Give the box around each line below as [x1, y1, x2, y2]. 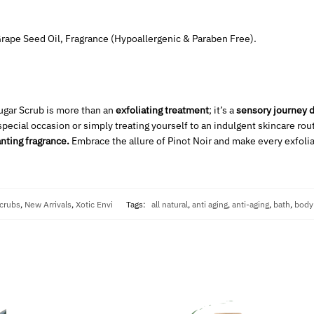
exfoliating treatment [115, 103, 209, 116]
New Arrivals [25, 198, 71, 210]
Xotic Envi [76, 198, 113, 210]
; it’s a [208, 103, 234, 116]
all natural [151, 198, 188, 210]
